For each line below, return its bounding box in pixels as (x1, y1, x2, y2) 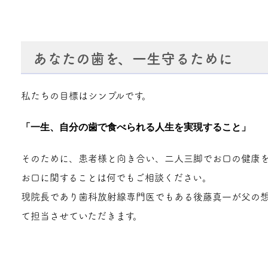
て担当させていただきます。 (21, 211, 142, 221)
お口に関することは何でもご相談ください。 (21, 172, 212, 182)
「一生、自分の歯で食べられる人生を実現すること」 (21, 121, 251, 132)
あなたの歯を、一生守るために (32, 51, 233, 66)
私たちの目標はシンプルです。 (21, 90, 151, 100)
